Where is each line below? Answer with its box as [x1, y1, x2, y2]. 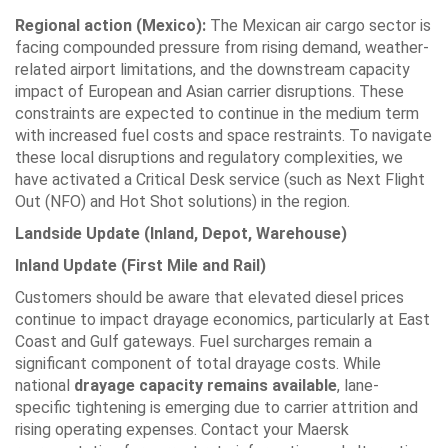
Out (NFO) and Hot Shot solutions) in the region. [15, 191, 350, 211]
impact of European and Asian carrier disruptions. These [15, 81, 404, 101]
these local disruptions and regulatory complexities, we [15, 147, 403, 167]
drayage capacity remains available [74, 375, 337, 395]
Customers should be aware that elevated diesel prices [15, 287, 404, 307]
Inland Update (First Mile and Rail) [15, 255, 266, 275]
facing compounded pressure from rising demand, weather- [15, 37, 429, 57]
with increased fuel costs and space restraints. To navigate [15, 125, 432, 145]
